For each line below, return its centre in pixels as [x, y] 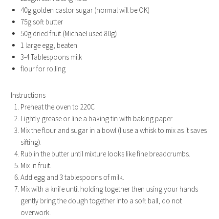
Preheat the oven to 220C [58, 107]
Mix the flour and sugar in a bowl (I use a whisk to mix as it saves [114, 130]
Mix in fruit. [36, 165]
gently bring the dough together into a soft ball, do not [101, 200]
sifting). [31, 142]
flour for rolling [43, 68]
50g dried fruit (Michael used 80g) [69, 33]
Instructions [28, 95]
